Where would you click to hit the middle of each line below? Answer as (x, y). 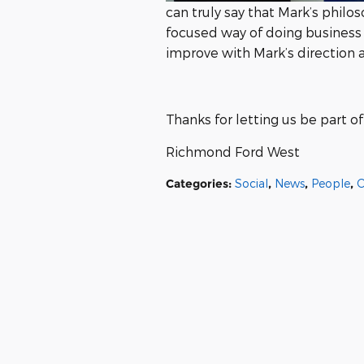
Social (251, 183)
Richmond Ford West (233, 152)
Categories (197, 184)
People (331, 183)
